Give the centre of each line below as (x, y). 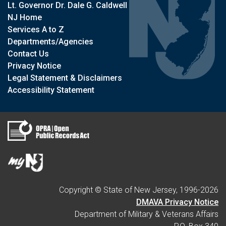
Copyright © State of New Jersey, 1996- (130, 190)
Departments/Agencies (50, 42)
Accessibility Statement (51, 90)
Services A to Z (36, 30)
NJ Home (25, 18)
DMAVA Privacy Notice (177, 202)
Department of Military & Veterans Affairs (147, 214)
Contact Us (28, 54)
